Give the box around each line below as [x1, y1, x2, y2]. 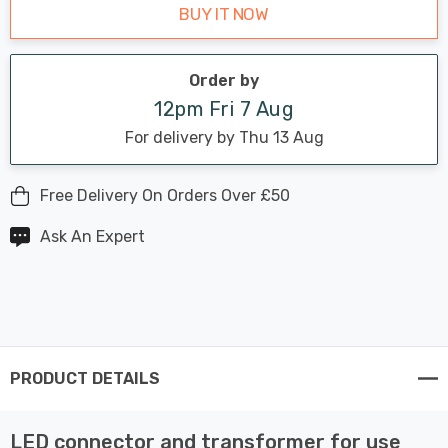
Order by [189, 70, 259, 90]
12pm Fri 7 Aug [154, 96, 294, 121]
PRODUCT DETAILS [10, 368, 160, 388]
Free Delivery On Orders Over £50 [40, 185, 290, 205]
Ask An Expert [40, 226, 145, 246]
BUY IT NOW [179, 3, 269, 24]
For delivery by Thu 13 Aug [124, 127, 324, 147]
